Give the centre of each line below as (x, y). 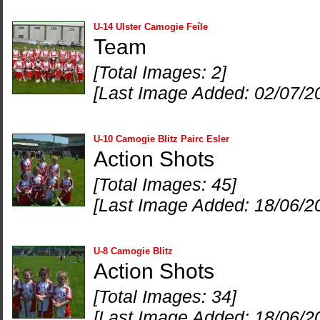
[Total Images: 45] (165, 184)
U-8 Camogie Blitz (133, 251)
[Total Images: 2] (160, 72)
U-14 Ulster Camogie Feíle (151, 27)
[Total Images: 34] (165, 296)
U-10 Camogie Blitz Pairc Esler (161, 139)
